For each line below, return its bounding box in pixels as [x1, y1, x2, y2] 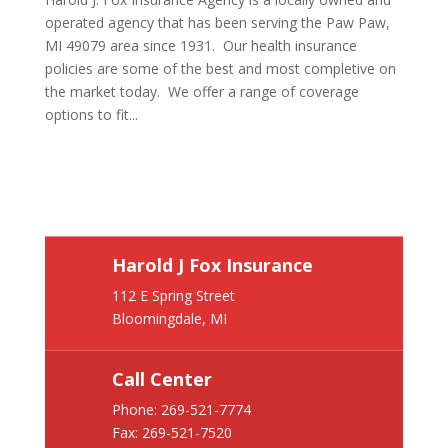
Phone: [111, 400, 161, 420]
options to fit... [44, 105, 138, 124]
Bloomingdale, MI [111, 309, 227, 329]
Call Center [111, 367, 212, 392]
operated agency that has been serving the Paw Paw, [44, 13, 390, 32]
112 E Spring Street [111, 286, 235, 306]
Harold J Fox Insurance [111, 253, 313, 278]
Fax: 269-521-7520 [111, 423, 232, 443]
